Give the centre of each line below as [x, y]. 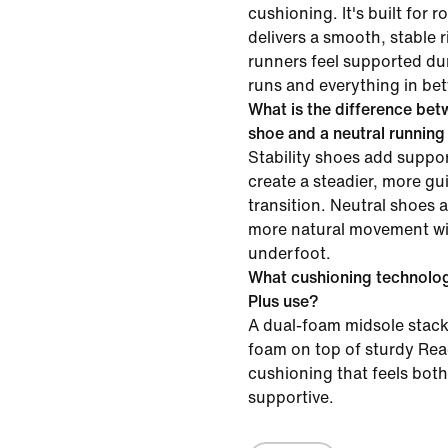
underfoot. [289, 253]
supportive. [291, 397]
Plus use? [283, 301]
